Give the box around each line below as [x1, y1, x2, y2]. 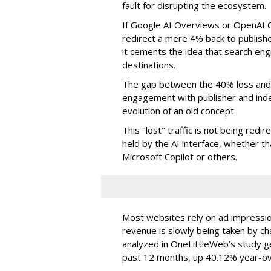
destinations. [122, 58, 175, 71]
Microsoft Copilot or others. [122, 150, 237, 163]
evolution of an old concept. [122, 104, 236, 117]
